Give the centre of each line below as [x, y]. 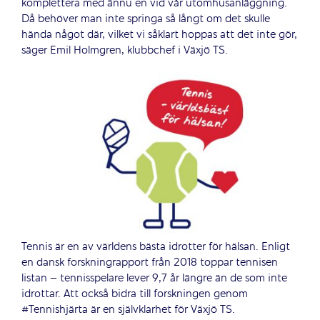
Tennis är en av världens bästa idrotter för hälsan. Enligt [155, 247]
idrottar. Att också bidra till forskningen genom [134, 294]
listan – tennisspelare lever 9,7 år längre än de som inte [154, 278]
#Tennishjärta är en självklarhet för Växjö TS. [128, 310]
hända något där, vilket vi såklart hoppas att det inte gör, [159, 35]
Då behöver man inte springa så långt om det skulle [145, 19]
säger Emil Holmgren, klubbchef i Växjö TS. [124, 50]
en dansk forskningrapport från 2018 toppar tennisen [149, 262]
